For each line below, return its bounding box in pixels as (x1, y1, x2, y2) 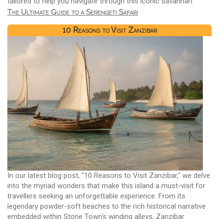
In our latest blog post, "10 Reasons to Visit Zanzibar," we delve (7, 171, 210, 180)
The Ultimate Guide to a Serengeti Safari (7, 7, 138, 17)
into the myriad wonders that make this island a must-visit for (7, 181, 205, 191)
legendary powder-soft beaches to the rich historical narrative (7, 202, 206, 211)
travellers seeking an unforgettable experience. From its (7, 192, 185, 201)
